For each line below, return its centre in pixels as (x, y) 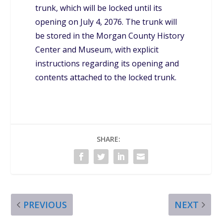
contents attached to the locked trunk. (106, 77)
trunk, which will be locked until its (99, 8)
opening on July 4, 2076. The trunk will (106, 22)
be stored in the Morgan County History (110, 35)
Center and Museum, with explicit (97, 49)
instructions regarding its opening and (107, 63)
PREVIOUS (45, 204)
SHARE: (109, 139)
